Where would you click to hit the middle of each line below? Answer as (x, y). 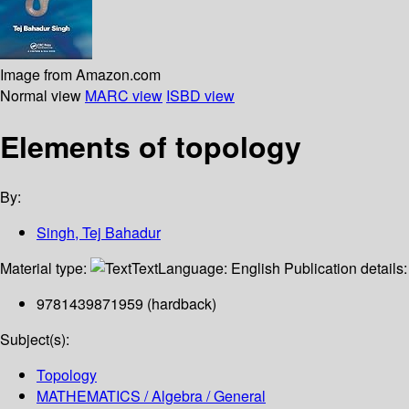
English (256, 268)
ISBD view (200, 95)
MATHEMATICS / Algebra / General (151, 396)
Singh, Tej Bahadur (99, 233)
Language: (194, 268)
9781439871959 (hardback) (126, 304)
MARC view (124, 95)
